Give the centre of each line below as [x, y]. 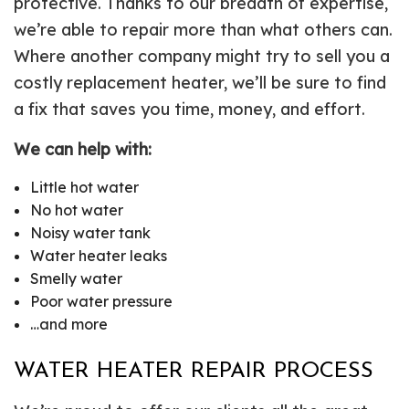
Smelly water [76, 278]
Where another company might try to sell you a [202, 56]
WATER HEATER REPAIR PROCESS [194, 371]
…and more [68, 324]
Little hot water [84, 187]
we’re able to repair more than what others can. [203, 29]
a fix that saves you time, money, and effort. [189, 109]
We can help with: [83, 149]
